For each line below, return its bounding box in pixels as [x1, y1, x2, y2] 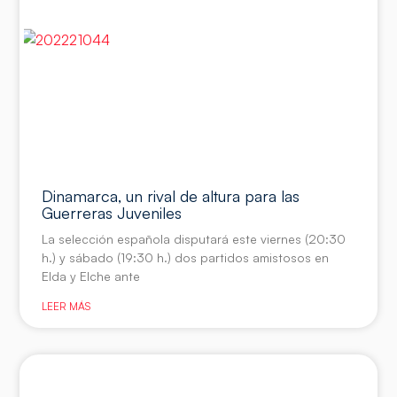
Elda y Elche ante [42, 268, 141, 284]
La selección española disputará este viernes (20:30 [42, 230, 346, 246]
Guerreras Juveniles [42, 202, 183, 222]
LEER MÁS [42, 299, 91, 313]
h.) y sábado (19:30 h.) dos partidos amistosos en [42, 249, 330, 265]
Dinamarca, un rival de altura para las [42, 185, 300, 206]
